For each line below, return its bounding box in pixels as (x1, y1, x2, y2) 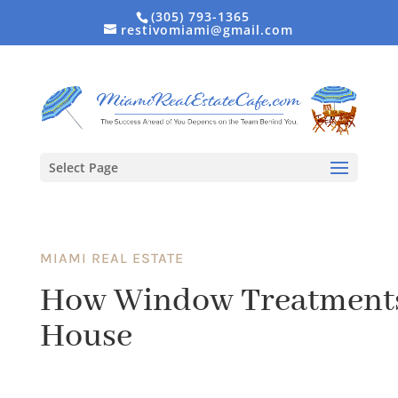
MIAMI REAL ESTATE (39, 250, 184, 267)
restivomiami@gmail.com (121, 20, 294, 38)
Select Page (48, 159, 118, 177)
